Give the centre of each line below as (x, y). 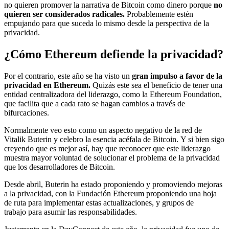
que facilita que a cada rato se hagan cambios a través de (95, 104)
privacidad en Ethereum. (47, 85)
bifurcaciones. (27, 113)
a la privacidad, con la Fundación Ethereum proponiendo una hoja (110, 194)
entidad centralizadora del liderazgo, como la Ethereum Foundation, (113, 95)
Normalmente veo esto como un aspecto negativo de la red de (103, 130)
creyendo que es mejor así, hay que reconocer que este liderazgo (107, 149)
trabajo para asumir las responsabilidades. (71, 212)
